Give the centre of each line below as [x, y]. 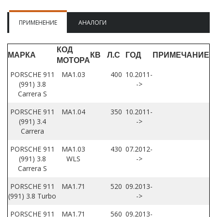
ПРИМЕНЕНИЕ [38, 22]
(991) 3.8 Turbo [32, 196]
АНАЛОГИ [93, 22]
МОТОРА [73, 60]
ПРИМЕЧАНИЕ [181, 55]
